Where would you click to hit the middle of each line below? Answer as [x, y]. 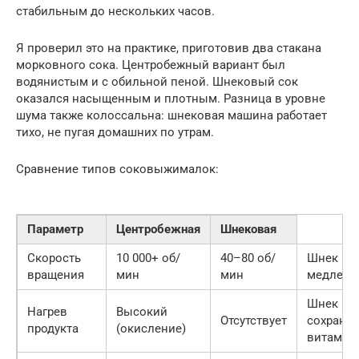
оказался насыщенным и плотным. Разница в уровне [171, 98]
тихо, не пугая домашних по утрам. [115, 132]
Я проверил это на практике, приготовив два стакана [169, 48]
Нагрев [47, 311]
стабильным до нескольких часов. [115, 11]
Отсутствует [254, 320]
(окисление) [151, 328]
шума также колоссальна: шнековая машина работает [171, 115]
